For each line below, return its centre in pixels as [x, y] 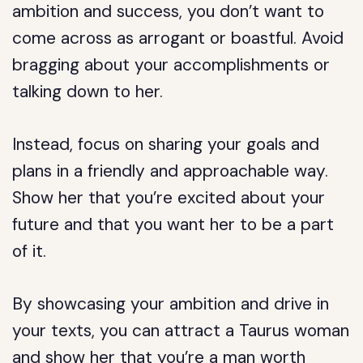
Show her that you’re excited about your [169, 198]
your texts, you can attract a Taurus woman [181, 331]
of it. [30, 251]
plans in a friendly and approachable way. [171, 171]
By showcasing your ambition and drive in [171, 304]
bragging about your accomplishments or [171, 65]
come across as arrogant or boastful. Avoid [178, 38]
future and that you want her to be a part [173, 224]
